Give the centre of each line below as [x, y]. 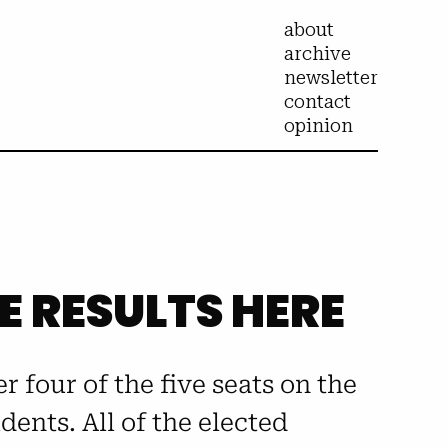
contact [318, 101]
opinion [319, 125]
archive [318, 53]
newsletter [331, 77]
